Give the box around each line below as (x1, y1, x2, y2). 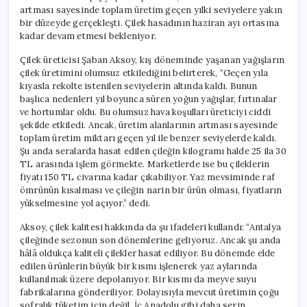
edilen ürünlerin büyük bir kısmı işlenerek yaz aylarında (20, 260, 258, 272)
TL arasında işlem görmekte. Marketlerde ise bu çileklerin (20, 158, 270, 170)
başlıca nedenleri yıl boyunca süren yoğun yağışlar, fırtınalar (20, 93, 278, 105)
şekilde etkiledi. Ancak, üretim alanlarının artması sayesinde (20, 119, 278, 131)
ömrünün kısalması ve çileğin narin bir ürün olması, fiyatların (20, 184, 282, 196)
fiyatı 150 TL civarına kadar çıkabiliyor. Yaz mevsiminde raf (20, 171, 275, 183)
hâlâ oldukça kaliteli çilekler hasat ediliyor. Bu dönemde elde (20, 247, 275, 259)
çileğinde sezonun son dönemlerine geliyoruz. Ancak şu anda (20, 234, 281, 246)
